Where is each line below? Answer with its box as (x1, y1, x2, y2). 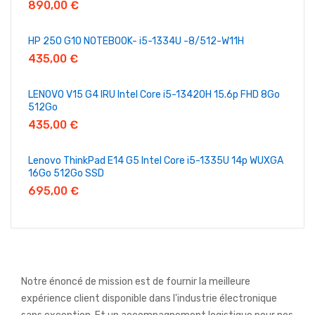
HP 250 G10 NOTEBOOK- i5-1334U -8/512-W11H (28, 35, 244, 47)
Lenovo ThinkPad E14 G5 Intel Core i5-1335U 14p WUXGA (28, 155, 283, 167)
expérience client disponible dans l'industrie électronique (21, 292, 277, 304)
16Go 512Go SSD (28, 167, 104, 179)
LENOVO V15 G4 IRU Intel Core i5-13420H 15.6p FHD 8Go (28, 89, 280, 101)
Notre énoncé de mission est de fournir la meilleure (21, 276, 250, 288)
